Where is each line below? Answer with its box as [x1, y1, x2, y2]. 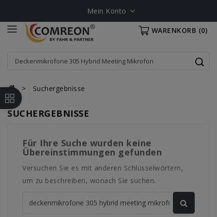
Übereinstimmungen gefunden [22, 146, 162, 158]
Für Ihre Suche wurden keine [22, 137, 152, 149]
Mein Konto [87, 6, 126, 15]
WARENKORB [151, 26, 196, 35]
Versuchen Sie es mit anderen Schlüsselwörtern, [22, 163, 183, 172]
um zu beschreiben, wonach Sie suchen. [22, 176, 156, 185]
